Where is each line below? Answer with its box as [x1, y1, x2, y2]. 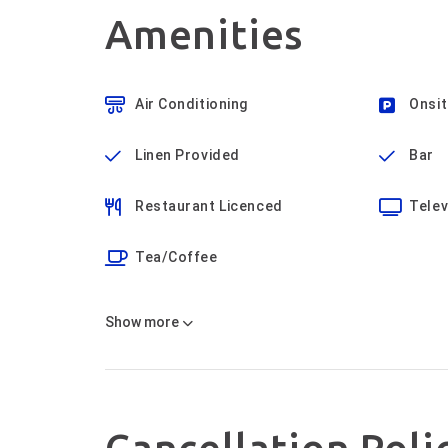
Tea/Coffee [135, 249, 218, 265]
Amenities [105, 12, 304, 57]
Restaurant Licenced [135, 198, 283, 214]
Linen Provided [135, 147, 240, 163]
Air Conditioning [135, 96, 248, 112]
